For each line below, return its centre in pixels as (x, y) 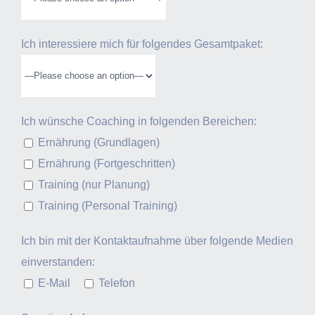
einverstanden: (58, 262)
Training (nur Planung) (94, 184)
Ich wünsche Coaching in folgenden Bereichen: (139, 121)
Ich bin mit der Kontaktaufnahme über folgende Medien (157, 240)
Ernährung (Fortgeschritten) (107, 163)
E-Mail (54, 283)
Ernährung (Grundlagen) (99, 142)
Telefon (117, 283)
